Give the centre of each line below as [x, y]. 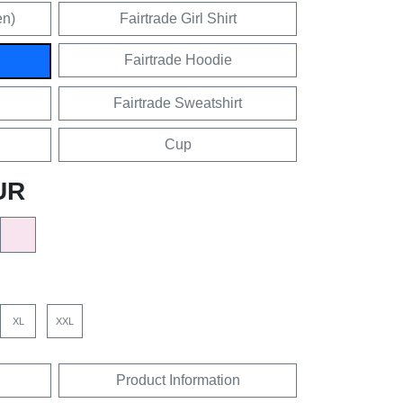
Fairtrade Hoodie [178, 60]
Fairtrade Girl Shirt [178, 18]
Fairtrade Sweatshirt [178, 103]
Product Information [178, 380]
